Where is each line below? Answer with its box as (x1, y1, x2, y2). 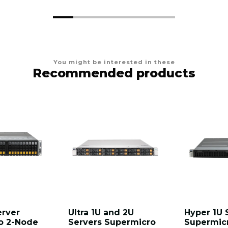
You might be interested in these (53, 59, 175, 66)
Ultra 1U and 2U (68, 208, 134, 218)
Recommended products (33, 66, 195, 81)
